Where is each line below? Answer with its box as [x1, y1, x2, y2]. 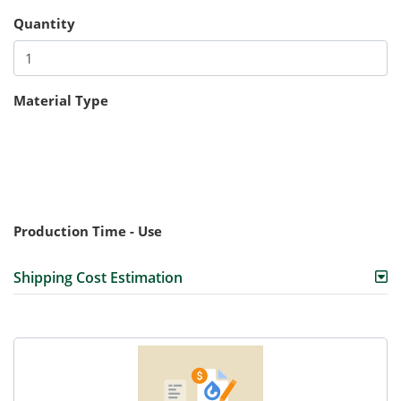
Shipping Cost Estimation [13, 268, 183, 288]
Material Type [13, 91, 108, 110]
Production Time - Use [13, 222, 162, 241]
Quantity [13, 13, 75, 32]
